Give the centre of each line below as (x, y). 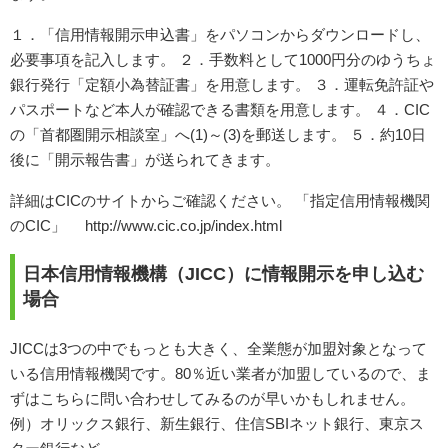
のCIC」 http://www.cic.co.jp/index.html (146, 225)
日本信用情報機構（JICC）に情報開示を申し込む (223, 273)
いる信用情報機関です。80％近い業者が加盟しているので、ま (220, 373)
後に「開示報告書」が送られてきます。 (145, 159)
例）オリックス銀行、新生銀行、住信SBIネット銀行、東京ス (217, 423)
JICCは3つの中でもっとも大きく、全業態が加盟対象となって (218, 348)
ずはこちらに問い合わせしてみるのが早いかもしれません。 (212, 398)
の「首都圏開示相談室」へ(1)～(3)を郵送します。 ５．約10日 (218, 134)
